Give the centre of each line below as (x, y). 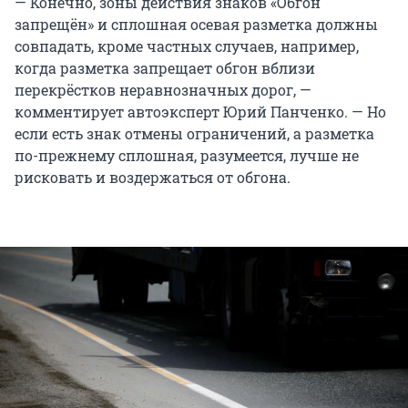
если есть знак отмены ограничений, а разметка (194, 133)
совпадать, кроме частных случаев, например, (187, 46)
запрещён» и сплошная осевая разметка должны (196, 24)
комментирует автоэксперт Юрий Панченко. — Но (200, 111)
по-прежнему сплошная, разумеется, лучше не (187, 155)
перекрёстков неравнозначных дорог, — (163, 89)
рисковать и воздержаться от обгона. (153, 177)
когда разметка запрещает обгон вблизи (165, 67)
